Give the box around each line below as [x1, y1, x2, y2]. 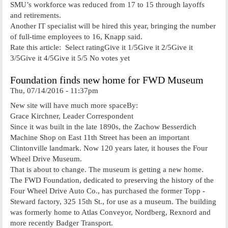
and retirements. [10, 11, 61, 19]
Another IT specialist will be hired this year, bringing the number [10, 21, 216, 30]
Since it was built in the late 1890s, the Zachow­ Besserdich [10, 122, 196, 131]
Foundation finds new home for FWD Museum [10, 75, 204, 85]
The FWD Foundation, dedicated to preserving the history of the [10, 176, 214, 184]
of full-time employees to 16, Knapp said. [10, 32, 142, 41]
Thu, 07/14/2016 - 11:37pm [10, 87, 98, 95]
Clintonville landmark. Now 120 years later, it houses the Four [10, 144, 208, 152]
